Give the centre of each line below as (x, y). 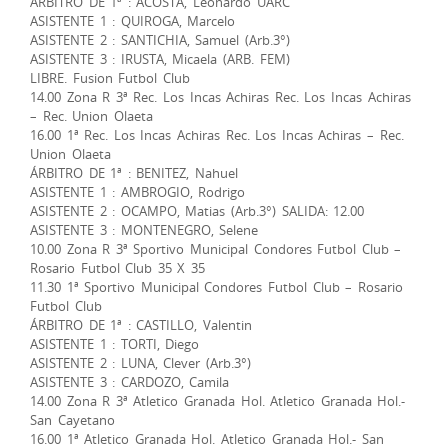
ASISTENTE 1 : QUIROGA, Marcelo (133, 20)
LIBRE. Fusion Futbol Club (110, 77)
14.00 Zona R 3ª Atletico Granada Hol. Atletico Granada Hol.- (218, 400)
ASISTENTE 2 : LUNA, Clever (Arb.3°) (140, 362)
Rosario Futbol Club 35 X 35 (117, 267)
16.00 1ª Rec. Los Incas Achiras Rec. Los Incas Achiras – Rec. (217, 134)
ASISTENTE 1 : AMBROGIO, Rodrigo (138, 191)
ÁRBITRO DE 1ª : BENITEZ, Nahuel (134, 172)
